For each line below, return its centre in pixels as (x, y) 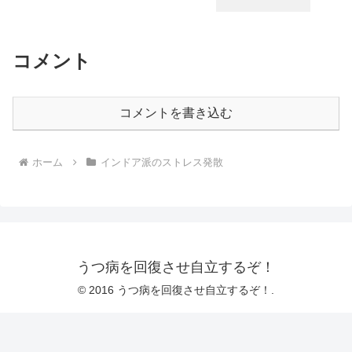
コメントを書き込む (176, 113)
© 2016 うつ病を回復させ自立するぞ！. (176, 290)
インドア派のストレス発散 (161, 163)
